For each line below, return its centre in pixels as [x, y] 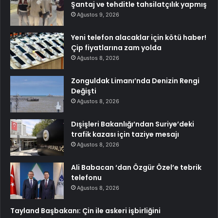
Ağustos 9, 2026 [98, 15]
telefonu [86, 178]
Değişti [84, 91]
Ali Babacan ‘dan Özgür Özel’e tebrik [136, 168]
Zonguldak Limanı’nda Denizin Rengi [135, 81]
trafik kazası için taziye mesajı [125, 135]
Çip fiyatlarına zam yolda [116, 48]
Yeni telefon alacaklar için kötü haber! [139, 38]
